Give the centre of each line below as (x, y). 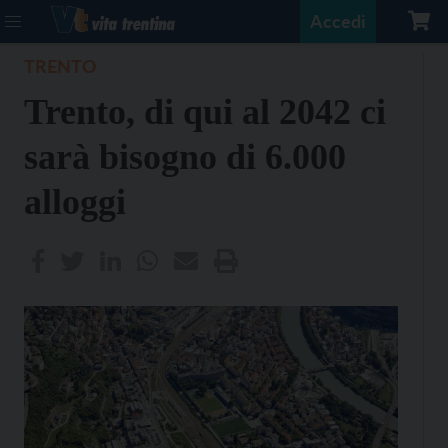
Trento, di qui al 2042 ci (205, 112)
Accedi (338, 21)
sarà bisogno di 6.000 (185, 157)
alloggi (75, 202)
